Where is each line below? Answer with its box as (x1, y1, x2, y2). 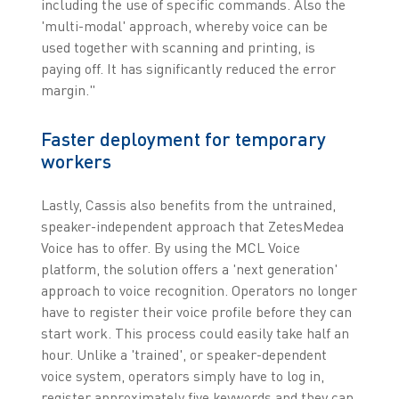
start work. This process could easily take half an (40, 324, 349, 343)
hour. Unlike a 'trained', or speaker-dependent (40, 346, 327, 364)
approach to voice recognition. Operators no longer (40, 281, 357, 300)
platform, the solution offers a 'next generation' (40, 260, 338, 279)
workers (40, 150, 111, 173)
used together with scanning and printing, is (40, 38, 315, 57)
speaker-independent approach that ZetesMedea (40, 217, 344, 236)
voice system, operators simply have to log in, (40, 367, 324, 386)
